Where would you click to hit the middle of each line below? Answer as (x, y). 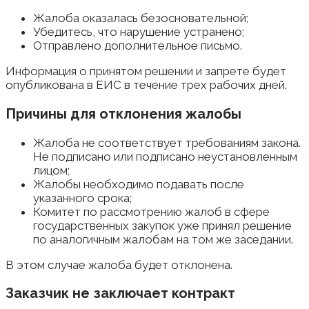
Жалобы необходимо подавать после (139, 184)
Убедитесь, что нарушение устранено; (139, 31)
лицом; (51, 170)
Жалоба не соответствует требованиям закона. (167, 142)
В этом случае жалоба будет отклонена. (119, 265)
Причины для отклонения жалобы (123, 113)
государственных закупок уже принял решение (162, 225)
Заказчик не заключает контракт (120, 293)
